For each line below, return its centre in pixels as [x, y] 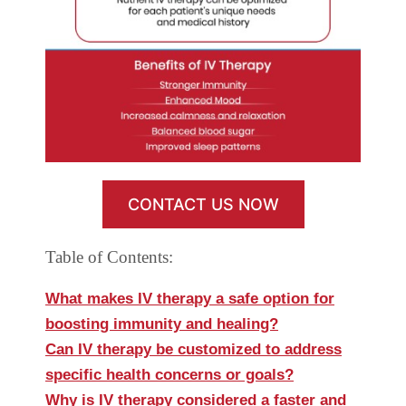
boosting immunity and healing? [162, 324]
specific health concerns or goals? [169, 374]
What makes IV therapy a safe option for [190, 298]
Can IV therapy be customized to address [193, 349]
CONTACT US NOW [203, 204]
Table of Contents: [109, 256]
